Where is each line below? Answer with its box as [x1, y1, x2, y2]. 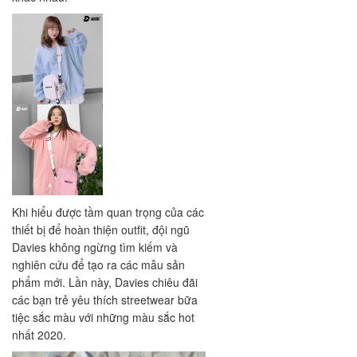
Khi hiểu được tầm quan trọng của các [12, 204, 204, 221]
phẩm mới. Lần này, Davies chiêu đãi [12, 274, 198, 291]
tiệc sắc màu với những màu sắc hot [12, 309, 194, 326]
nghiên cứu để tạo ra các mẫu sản [12, 257, 185, 273]
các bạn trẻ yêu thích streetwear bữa [12, 292, 198, 308]
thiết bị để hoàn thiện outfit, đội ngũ [12, 222, 190, 238]
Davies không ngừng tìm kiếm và [12, 239, 178, 256]
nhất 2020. [12, 327, 69, 343]
